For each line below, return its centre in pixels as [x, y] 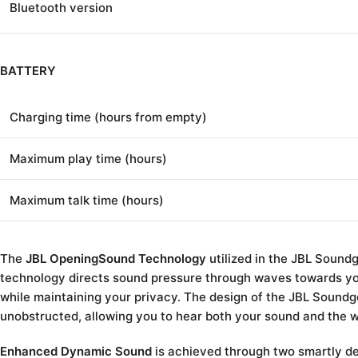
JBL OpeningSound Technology [116, 258]
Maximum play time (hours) [88, 158]
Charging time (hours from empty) [108, 117]
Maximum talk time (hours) [87, 200]
